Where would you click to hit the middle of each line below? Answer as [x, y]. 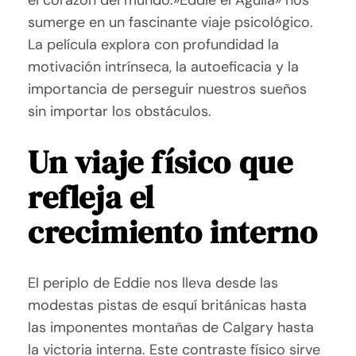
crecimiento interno [173, 232]
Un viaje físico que [161, 163]
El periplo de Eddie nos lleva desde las [153, 283]
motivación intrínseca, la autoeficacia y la [164, 67]
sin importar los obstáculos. [120, 112]
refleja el [91, 197]
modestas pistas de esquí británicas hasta [168, 306]
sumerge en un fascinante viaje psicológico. [171, 23]
